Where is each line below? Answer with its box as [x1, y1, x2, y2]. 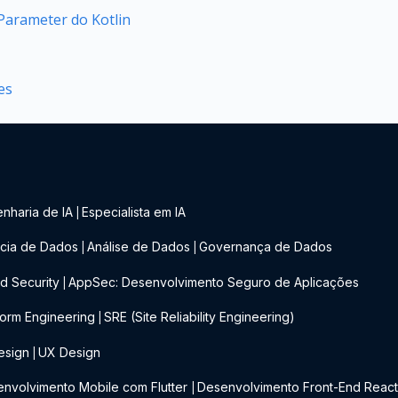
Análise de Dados [87, 239, 191, 255]
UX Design [38, 344, 101, 360]
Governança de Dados [199, 239, 333, 255]
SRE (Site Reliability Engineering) [104, 309, 296, 325]
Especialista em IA [82, 204, 187, 219]
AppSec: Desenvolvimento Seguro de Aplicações [68, 274, 360, 290]
